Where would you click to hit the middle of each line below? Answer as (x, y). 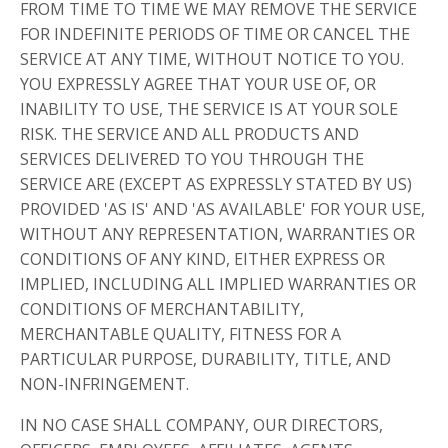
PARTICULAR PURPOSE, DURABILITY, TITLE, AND (205, 359)
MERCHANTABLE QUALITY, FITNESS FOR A (180, 334)
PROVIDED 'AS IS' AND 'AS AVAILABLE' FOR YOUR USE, (222, 209)
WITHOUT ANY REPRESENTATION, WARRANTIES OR (217, 234)
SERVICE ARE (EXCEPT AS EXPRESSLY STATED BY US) (216, 184)
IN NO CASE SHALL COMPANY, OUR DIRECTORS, (201, 425)
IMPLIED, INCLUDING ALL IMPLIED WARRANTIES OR (218, 284)
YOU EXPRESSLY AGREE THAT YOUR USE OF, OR (198, 84)
